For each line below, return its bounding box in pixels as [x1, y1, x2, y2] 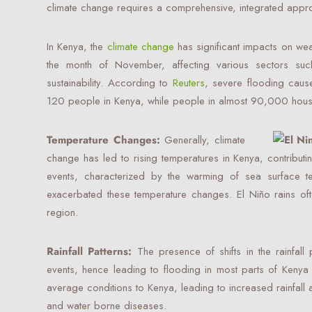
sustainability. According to [47, 75, 173, 91]
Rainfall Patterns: [47, 244, 137, 259]
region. [47, 205, 78, 220]
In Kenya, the [47, 39, 107, 54]
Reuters [172, 75, 205, 91]
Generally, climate [159, 132, 245, 148]
